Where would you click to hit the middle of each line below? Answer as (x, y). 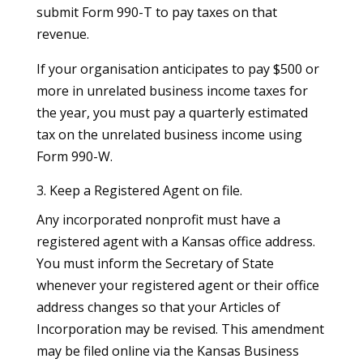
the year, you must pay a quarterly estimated (172, 112)
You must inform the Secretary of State (155, 263)
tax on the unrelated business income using (169, 134)
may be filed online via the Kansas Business (167, 350)
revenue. (62, 34)
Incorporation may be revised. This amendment (180, 329)
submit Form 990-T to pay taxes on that (156, 12)
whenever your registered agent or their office (177, 285)
